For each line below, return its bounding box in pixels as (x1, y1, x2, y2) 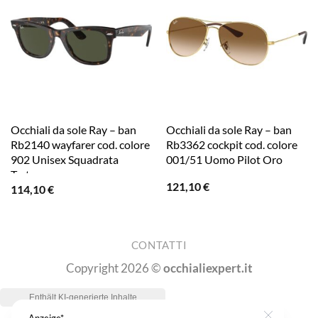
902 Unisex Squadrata (10, 153, 119, 167)
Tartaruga (10, 168, 57, 182)
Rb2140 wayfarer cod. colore (10, 138, 150, 152)
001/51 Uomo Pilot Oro (165, 153, 283, 167)
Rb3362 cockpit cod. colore (165, 138, 297, 152)
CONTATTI (131, 239, 187, 252)
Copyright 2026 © (65, 261, 163, 276)
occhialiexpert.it (163, 261, 253, 276)
